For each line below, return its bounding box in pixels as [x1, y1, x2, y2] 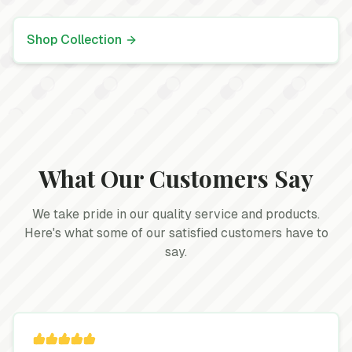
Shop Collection [27, 31, 122, 48]
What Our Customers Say [38, 163, 313, 194]
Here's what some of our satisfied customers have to [24, 225, 328, 241]
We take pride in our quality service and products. [32, 206, 320, 222]
